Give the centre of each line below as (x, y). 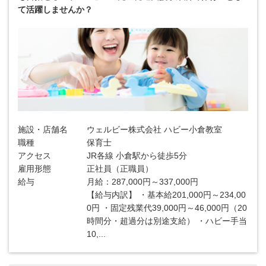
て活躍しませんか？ (55, 9)
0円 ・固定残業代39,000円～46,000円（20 (167, 208)
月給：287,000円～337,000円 (143, 182)
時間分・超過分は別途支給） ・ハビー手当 (167, 221)
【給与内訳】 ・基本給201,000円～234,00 (167, 195)
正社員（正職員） (120, 169)
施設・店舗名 (43, 129)
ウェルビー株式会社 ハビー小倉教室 (155, 129)
